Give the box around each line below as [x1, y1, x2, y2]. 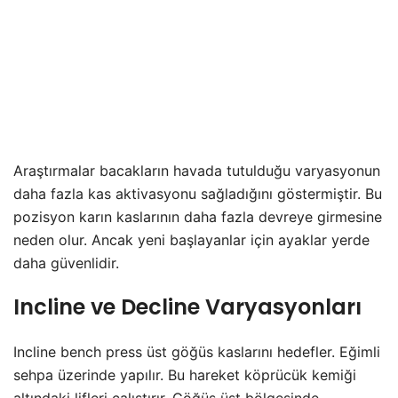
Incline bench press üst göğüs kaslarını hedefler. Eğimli [13, 343, 380, 362]
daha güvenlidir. [13, 254, 119, 273]
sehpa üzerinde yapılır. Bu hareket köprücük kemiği [13, 366, 356, 385]
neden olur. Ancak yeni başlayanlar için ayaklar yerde [13, 231, 370, 250]
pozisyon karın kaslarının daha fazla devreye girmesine [13, 208, 382, 227]
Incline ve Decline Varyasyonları [13, 292, 362, 322]
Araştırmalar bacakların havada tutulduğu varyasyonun [13, 162, 380, 180]
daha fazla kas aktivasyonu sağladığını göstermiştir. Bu [13, 185, 382, 203]
